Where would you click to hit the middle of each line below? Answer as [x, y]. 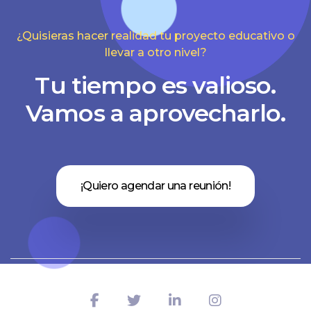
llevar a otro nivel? [155, 52]
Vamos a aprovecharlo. [155, 113]
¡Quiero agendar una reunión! [155, 186]
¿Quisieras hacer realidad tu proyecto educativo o [155, 36]
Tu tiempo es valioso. [155, 85]
